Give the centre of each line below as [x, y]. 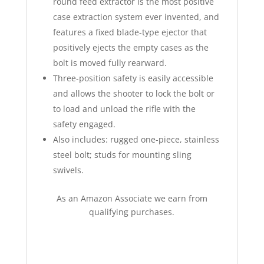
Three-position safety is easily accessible [133, 78]
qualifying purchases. [132, 212]
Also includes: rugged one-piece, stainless [136, 139]
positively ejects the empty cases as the [131, 47]
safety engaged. [84, 124]
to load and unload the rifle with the [124, 109]
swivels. [68, 170]
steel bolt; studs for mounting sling [122, 155]
